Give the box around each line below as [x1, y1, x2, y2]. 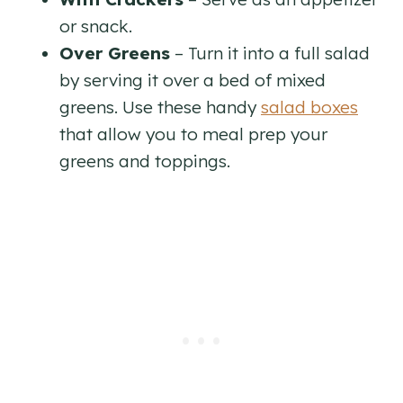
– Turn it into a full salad [170, 41, 370, 64]
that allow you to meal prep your [59, 122, 327, 145]
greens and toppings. [59, 149, 230, 172]
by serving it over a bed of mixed [59, 68, 326, 91]
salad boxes [261, 95, 358, 118]
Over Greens [59, 41, 170, 64]
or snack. [59, 14, 132, 37]
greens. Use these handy [59, 95, 261, 118]
